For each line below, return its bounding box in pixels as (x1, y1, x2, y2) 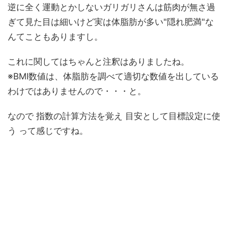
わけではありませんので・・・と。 (8, 86, 146, 97)
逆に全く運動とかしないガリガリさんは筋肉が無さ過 (8, 2, 215, 13)
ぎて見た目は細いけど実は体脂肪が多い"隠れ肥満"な (8, 17, 214, 27)
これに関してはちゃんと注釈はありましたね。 (8, 56, 189, 67)
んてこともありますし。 (8, 32, 103, 42)
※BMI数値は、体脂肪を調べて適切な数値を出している (8, 71, 219, 82)
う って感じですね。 (8, 126, 88, 136)
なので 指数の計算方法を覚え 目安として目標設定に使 (8, 111, 220, 122)
